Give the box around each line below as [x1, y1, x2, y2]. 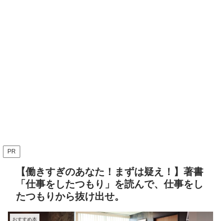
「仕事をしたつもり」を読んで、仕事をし [16, 178, 203, 189]
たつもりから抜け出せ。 [16, 190, 124, 202]
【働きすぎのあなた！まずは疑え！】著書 [16, 166, 203, 177]
